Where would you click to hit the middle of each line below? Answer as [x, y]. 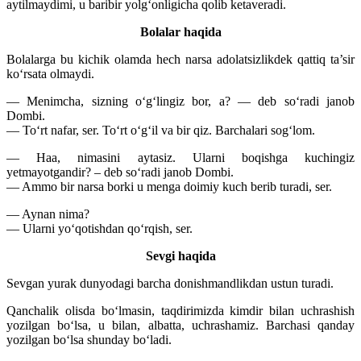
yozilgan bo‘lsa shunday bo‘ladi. [89, 339]
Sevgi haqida [180, 255]
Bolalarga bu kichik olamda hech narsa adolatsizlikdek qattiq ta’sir [180, 59]
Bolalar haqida [180, 31]
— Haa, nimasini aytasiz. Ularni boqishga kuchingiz [180, 157]
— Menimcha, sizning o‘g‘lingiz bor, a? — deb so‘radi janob [180, 101]
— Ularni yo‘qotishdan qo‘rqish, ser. [100, 228]
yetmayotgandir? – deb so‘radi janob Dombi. [120, 172]
